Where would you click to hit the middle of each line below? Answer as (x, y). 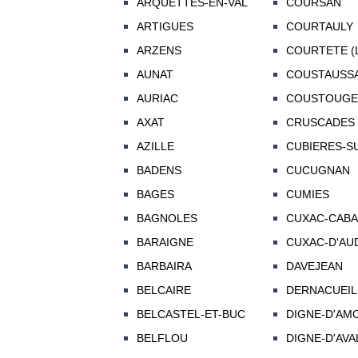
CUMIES (307, 195)
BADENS (159, 171)
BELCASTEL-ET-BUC (191, 314)
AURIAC (157, 99)
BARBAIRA (164, 267)
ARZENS (159, 51)
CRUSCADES (320, 123)
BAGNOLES (167, 219)
